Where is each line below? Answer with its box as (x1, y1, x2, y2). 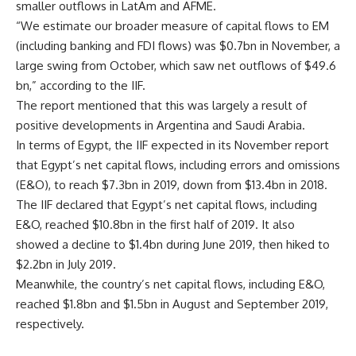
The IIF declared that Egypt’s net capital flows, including (16, 196, 317, 212)
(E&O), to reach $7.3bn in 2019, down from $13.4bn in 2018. (16, 176, 327, 192)
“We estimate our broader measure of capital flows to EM (16, 17, 329, 33)
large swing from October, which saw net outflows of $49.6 (16, 57, 336, 73)
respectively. (16, 315, 84, 331)
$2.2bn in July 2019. (16, 256, 116, 272)
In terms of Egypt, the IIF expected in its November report (16, 137, 329, 153)
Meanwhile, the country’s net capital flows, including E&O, (16, 276, 325, 292)
